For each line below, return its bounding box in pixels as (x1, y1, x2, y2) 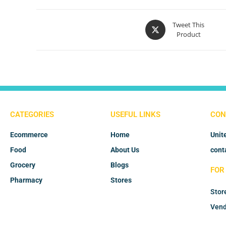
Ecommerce (10, 131, 48, 139)
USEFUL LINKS (110, 110, 160, 120)
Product (176, 30, 201, 39)
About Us (110, 146, 139, 154)
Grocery (10, 161, 35, 169)
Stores (110, 176, 132, 185)
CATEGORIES (10, 110, 54, 120)
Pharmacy (10, 176, 42, 185)
